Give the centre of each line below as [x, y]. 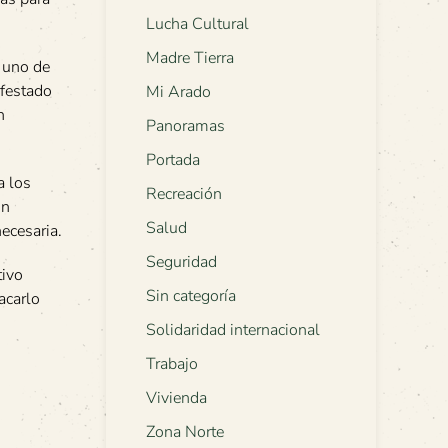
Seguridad [181, 262]
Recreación [184, 194]
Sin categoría [191, 296]
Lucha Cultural [197, 24]
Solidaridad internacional [233, 330]
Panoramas [185, 126]
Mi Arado [178, 92]
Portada [173, 160]
